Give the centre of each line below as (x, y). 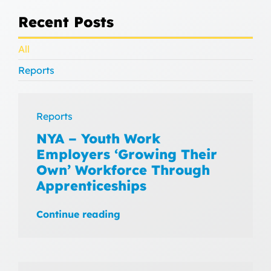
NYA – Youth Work (98, 139)
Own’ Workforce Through (123, 170)
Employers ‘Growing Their (126, 154)
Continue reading (78, 214)
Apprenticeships (91, 186)
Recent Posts (66, 22)
